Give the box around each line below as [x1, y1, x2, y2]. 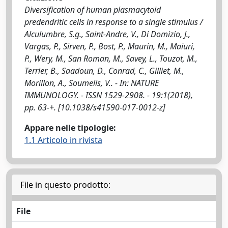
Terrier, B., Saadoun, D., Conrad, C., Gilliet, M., [24, 65, 184, 76]
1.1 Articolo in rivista [24, 134, 102, 146]
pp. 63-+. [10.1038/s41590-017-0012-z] [24, 102, 165, 113]
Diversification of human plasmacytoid [24, 4, 161, 15]
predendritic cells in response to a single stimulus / [24, 16, 203, 27]
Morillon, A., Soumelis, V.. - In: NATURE [24, 77, 159, 89]
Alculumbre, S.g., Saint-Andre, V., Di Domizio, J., [24, 28, 190, 40]
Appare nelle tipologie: [24, 122, 116, 133]
